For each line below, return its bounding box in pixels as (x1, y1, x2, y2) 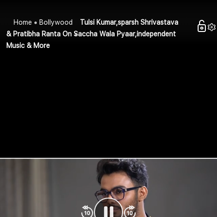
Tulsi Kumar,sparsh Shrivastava (80, 18, 179, 27)
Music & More (6, 42, 50, 50)
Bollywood (39, 18, 73, 27)
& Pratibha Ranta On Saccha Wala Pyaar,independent (6, 30, 176, 38)
